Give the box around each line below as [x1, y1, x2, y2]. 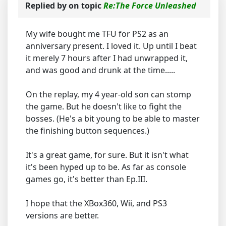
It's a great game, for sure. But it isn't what [26, 149, 189, 161]
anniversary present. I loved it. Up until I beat [26, 40, 197, 52]
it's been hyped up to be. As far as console [26, 161, 186, 173]
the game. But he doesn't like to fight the [26, 101, 182, 112]
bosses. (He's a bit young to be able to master [26, 113, 200, 125]
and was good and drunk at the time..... [26, 65, 175, 76]
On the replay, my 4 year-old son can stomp [26, 89, 191, 100]
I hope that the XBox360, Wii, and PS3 [26, 198, 167, 209]
